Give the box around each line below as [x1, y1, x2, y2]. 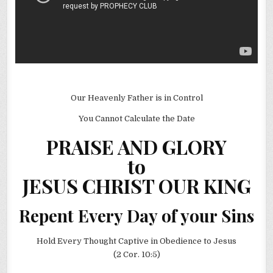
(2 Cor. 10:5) [113, 249, 160, 259]
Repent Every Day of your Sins [19, 204, 254, 227]
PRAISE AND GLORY [46, 133, 227, 160]
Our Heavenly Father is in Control [70, 93, 203, 102]
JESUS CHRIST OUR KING [22, 172, 251, 199]
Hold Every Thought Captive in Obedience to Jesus [37, 236, 236, 246]
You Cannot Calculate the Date [78, 113, 195, 123]
